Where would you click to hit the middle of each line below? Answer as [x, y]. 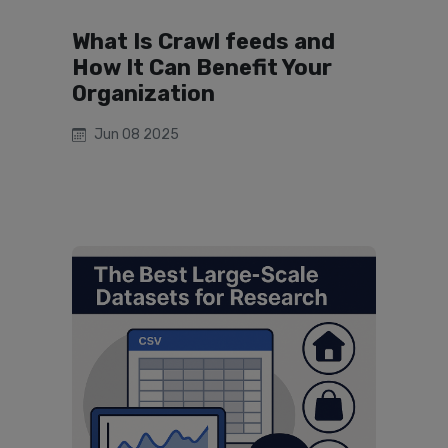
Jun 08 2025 [136, 134]
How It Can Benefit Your [202, 67]
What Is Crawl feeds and [203, 41]
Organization [143, 93]
